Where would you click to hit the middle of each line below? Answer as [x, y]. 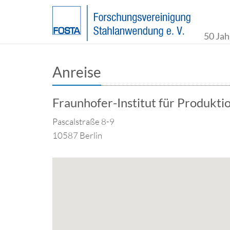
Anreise [77, 72]
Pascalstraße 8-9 [83, 121]
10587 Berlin [77, 135]
